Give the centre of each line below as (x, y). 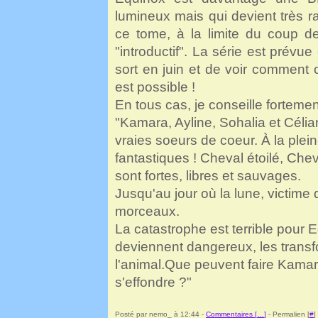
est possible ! (155, 87)
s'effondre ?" (153, 282)
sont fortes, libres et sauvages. (208, 176)
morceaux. (147, 211)
